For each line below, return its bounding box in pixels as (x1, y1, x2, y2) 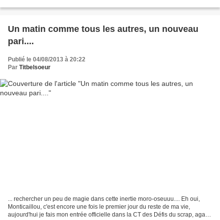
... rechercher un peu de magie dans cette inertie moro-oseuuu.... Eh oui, (8, 195, 200, 202)
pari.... (8, 36, 34, 47)
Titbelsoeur (19, 64, 51, 71)
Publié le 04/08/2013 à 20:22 (8, 56, 85, 63)
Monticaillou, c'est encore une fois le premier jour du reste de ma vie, (8, 203, 190, 210)
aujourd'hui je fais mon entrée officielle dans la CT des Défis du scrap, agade (8, 211, 212, 218)
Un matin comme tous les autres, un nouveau (8, 24, 198, 34)
